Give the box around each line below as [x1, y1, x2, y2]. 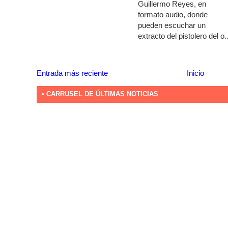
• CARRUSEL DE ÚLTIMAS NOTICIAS [42, 90, 158, 98]
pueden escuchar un [137, 21, 206, 30]
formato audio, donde [137, 10, 208, 19]
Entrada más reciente [37, 68, 108, 77]
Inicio [186, 68, 204, 77]
